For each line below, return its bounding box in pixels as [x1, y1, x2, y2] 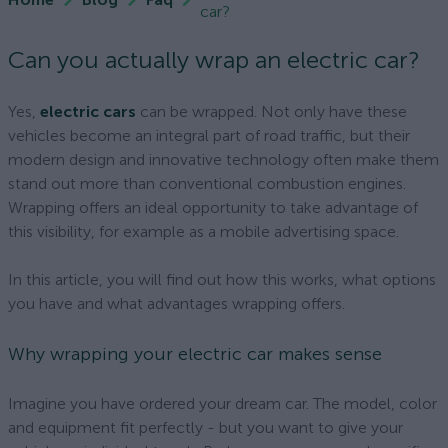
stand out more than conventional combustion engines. [8, 174, 406, 193]
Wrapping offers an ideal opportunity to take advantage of [8, 198, 418, 217]
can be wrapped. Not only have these [136, 102, 407, 121]
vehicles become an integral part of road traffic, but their [8, 126, 410, 145]
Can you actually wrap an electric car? [8, 45, 420, 74]
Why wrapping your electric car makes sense [8, 343, 382, 365]
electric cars [40, 102, 136, 121]
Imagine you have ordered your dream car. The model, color [8, 394, 437, 413]
